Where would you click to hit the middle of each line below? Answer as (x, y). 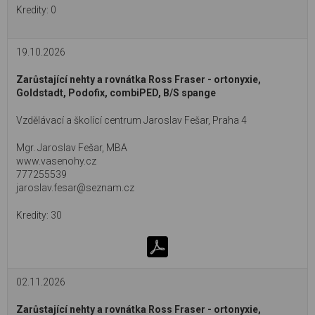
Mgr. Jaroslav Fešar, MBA (72, 148)
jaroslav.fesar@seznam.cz (75, 188)
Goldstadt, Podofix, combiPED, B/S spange (116, 93)
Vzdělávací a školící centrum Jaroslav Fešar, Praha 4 (131, 120)
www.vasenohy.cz (56, 161)
